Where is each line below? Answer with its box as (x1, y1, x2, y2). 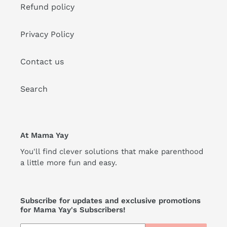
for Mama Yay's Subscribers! (20, 205, 125, 215)
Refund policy (20, 2, 74, 12)
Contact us (20, 56, 64, 66)
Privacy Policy (20, 29, 74, 39)
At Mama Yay (20, 130, 68, 140)
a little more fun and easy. (20, 158, 120, 168)
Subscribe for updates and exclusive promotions (20, 196, 201, 206)
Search (20, 84, 48, 94)
